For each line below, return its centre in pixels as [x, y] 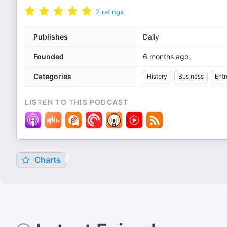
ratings [113, 12]
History [157, 76]
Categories [52, 76]
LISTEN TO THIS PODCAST [77, 102]
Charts [47, 160]
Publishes [51, 37]
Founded [49, 56]
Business [191, 76]
